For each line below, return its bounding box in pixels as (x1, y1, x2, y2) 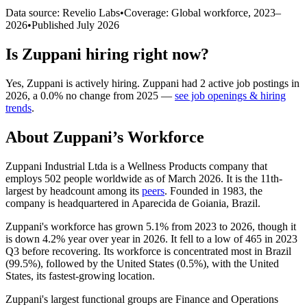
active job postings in (206, 77, 299, 89)
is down (5, 232, 42, 245)
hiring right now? (82, 45, 209, 63)
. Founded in (164, 184, 222, 197)
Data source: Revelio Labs (5, 6, 120, 19)
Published (32, 19, 77, 31)
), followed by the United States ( (37, 257, 180, 269)
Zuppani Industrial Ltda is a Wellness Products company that (5, 160, 267, 172)
